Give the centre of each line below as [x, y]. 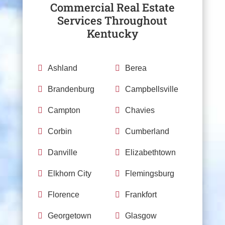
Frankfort [141, 195]
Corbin [60, 131]
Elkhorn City [69, 174]
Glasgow [141, 216]
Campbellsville [151, 89]
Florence [63, 195]
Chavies [140, 110]
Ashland [62, 68]
